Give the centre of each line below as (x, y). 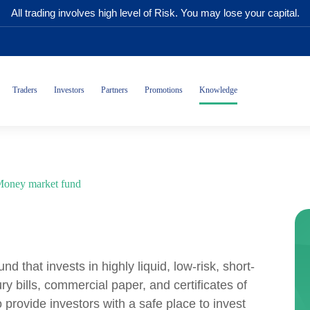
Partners (115, 90)
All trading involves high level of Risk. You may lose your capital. (155, 13)
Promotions (164, 90)
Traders (25, 90)
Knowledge (218, 90)
